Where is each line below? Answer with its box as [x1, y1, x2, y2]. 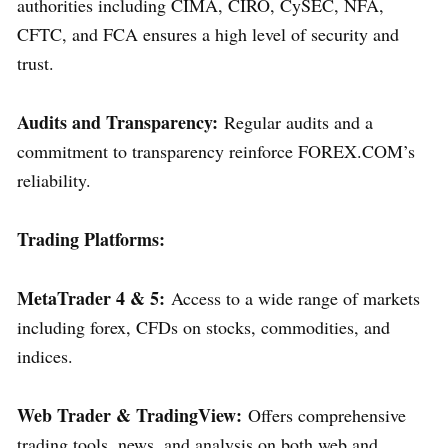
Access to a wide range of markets [165, 285, 420, 310]
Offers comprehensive [242, 402, 406, 427]
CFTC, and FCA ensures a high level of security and [17, 21, 399, 46]
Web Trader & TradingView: [17, 401, 242, 428]
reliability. [17, 167, 91, 192]
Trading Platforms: [17, 225, 165, 252]
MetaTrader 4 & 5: [17, 284, 165, 311]
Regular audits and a [218, 109, 373, 134]
